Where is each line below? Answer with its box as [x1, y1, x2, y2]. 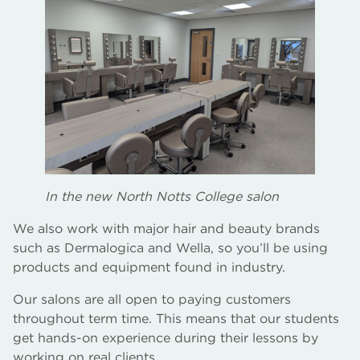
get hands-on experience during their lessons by [13, 330, 318, 346]
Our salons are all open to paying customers [13, 292, 291, 307]
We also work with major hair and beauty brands [13, 221, 320, 236]
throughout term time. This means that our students [13, 311, 339, 326]
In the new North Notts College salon [45, 189, 279, 204]
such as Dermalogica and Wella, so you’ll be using [13, 240, 328, 256]
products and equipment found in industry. [13, 260, 285, 275]
